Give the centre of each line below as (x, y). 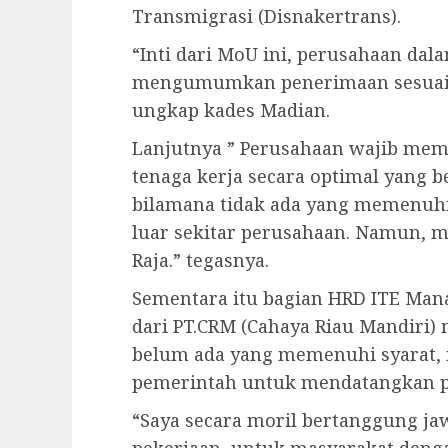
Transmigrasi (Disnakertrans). (266, 16)
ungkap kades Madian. (231, 110)
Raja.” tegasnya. (200, 260)
